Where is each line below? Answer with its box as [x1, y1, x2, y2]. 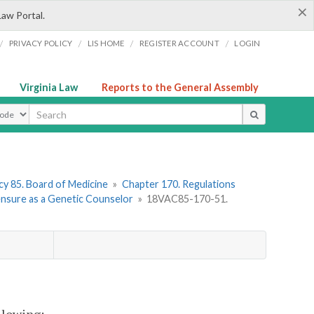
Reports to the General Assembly [102, 81, 259, 93]
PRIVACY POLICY [8, 39, 73, 48]
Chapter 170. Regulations [121, 178, 235, 191]
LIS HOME [87, 39, 125, 48]
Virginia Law [20, 81, 78, 93]
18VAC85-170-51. [146, 193, 228, 205]
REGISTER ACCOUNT [139, 39, 219, 48]
